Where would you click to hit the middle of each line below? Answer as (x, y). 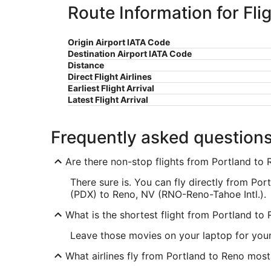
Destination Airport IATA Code (130, 54)
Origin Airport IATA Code (119, 42)
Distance (86, 65)
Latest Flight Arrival (108, 100)
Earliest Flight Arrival (111, 88)
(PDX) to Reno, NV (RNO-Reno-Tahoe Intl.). (168, 194)
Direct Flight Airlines (110, 77)
